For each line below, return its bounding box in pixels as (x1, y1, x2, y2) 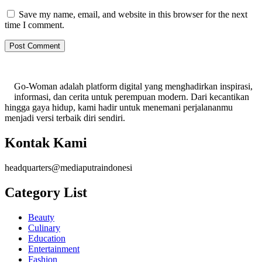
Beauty (28, 212, 54, 222)
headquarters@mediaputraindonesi (5, 162, 132, 173)
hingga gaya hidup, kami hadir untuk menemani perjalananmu (5, 102, 233, 113)
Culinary (28, 222, 60, 233)
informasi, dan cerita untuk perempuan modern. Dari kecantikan (14, 92, 249, 102)
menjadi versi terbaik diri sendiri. (5, 113, 125, 123)
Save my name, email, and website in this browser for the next (19, 9, 247, 20)
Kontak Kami (5, 135, 87, 150)
